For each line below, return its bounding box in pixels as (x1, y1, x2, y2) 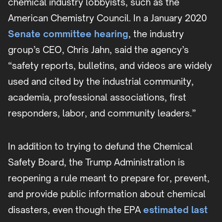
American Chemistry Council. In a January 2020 (8, 12, 207, 24)
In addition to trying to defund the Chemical (8, 141, 193, 152)
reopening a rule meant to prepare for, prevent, (8, 172, 210, 184)
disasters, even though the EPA (8, 204, 141, 216)
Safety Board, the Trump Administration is (8, 157, 185, 168)
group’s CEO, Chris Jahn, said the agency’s (8, 44, 189, 55)
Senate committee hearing (8, 28, 128, 40)
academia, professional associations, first (8, 92, 186, 103)
